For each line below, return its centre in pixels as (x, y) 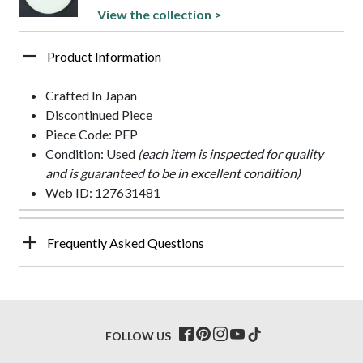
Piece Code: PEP (92, 134)
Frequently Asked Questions (126, 242)
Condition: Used (92, 153)
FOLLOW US (138, 335)
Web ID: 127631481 (103, 192)
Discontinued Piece (99, 114)
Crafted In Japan (91, 95)
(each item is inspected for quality (231, 153)
